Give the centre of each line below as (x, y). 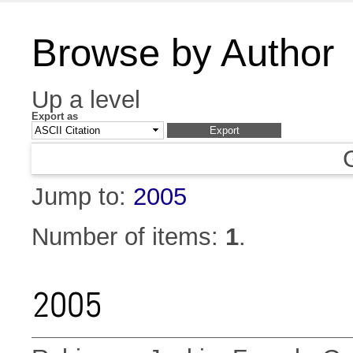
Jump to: (82, 197)
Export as (55, 116)
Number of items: (128, 237)
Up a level (86, 100)
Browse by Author (183, 53)
